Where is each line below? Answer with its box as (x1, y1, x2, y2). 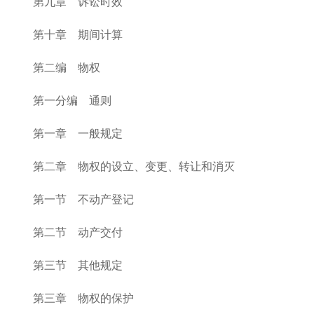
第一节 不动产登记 (33, 193, 134, 205)
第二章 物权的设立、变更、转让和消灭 (33, 161, 235, 172)
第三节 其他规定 (33, 259, 123, 271)
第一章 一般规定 (33, 128, 123, 139)
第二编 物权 (33, 62, 100, 74)
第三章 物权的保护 (33, 292, 134, 304)
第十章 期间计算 (33, 29, 123, 41)
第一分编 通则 (33, 95, 111, 107)
